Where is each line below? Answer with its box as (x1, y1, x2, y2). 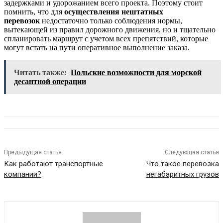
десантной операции (14, 77, 86, 86)
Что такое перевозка (146, 159, 219, 169)
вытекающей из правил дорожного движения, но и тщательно (4, 25, 216, 34)
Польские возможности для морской (71, 68, 202, 77)
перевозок (4, 16, 40, 25)
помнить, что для (4, 7, 64, 16)
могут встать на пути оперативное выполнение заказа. (4, 43, 190, 52)
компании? (4, 170, 41, 179)
